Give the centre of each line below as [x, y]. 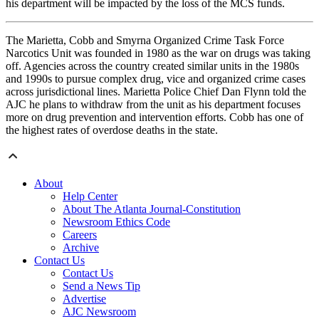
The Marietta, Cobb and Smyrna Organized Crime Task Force [145, 41]
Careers [80, 235]
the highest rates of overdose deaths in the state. [112, 130]
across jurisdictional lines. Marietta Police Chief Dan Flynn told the [156, 92]
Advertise [84, 299]
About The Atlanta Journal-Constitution [152, 209]
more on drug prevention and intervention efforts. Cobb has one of [155, 117]
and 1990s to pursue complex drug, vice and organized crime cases [156, 79]
